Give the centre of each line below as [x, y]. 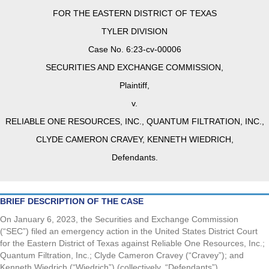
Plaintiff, [134, 86]
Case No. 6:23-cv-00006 [134, 50]
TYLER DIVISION [134, 32]
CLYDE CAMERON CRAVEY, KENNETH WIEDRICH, [134, 140]
